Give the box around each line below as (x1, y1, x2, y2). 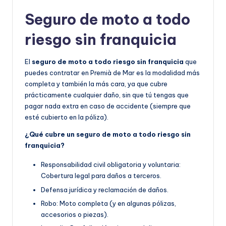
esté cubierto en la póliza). (25, 113, 108, 122)
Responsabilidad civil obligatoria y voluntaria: (41, 160, 181, 169)
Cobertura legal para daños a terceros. (41, 172, 161, 180)
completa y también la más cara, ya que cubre (25, 80, 167, 88)
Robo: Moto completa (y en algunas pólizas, (41, 199, 176, 207)
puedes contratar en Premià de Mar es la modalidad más (25, 69, 200, 77)
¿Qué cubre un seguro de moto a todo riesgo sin (25, 130, 191, 139)
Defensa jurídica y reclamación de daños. (41, 185, 168, 194)
